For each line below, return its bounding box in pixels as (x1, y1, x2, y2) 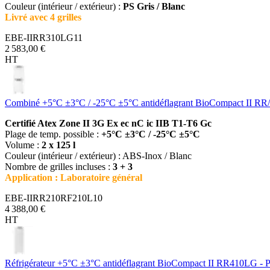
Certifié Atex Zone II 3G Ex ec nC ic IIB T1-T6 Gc (5, 118, 212, 128)
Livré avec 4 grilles (5, 11, 81, 22)
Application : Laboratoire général (5, 172, 142, 183)
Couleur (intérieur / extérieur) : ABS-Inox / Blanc (5, 150, 192, 161)
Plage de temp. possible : (5, 128, 101, 139)
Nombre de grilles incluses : (5, 161, 113, 172)
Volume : (5, 139, 42, 150)
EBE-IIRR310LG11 (5, 32, 83, 43)
